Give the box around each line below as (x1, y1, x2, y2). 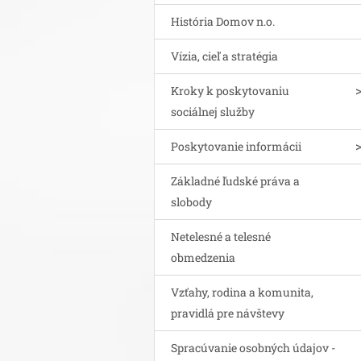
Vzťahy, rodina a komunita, (171, 284, 313, 300)
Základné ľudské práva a (171, 172, 300, 189)
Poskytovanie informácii (171, 138, 301, 154)
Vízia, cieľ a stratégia (171, 48, 278, 64)
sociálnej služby (171, 103, 255, 119)
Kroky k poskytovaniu (171, 82, 289, 98)
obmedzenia (171, 249, 235, 265)
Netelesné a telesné (171, 228, 271, 244)
